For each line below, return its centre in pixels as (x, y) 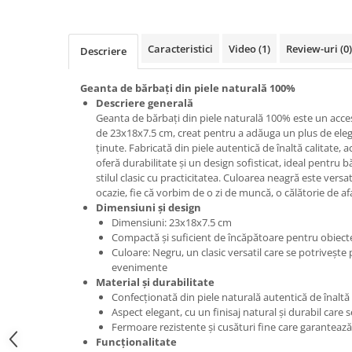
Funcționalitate (136, 342)
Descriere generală (145, 103)
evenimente (139, 267)
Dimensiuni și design (148, 207)
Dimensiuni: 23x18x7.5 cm (172, 222)
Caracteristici (180, 49)
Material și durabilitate (155, 282)
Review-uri (313, 49)
